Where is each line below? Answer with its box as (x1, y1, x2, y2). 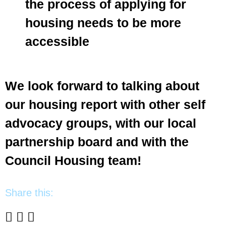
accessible (25, 34, 89, 48)
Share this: (5, 187, 53, 198)
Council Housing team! (5, 153, 141, 168)
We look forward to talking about (5, 79, 199, 93)
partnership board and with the (5, 135, 189, 149)
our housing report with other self (5, 97, 205, 112)
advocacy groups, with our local (5, 116, 196, 131)
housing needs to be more (25, 15, 181, 30)
